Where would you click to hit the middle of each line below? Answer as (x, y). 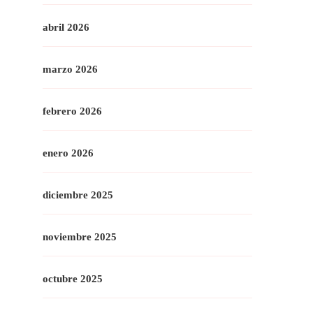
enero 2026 (68, 153)
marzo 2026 (70, 69)
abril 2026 (66, 27)
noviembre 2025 (80, 236)
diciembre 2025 (78, 195)
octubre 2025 (73, 278)
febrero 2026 (72, 111)
